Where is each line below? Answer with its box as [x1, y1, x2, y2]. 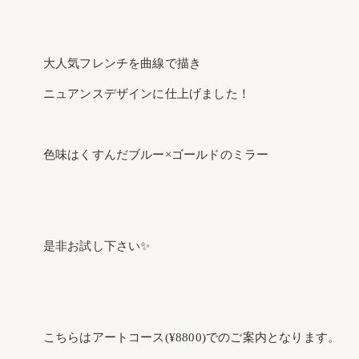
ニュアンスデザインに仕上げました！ [42, 87, 251, 101]
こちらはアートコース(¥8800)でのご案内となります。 [42, 331, 341, 345]
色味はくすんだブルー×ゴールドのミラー [42, 148, 269, 162]
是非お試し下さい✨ [42, 240, 151, 253]
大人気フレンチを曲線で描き [42, 57, 202, 71]
